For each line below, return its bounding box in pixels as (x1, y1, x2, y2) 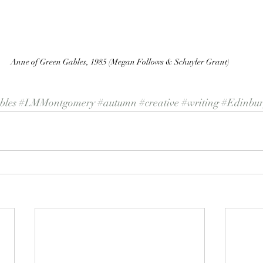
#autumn (97, 96, 137, 109)
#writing (181, 96, 219, 109)
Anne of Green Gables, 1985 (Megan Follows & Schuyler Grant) (10, 56, 230, 67)
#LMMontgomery (18, 96, 95, 109)
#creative (139, 96, 179, 109)
